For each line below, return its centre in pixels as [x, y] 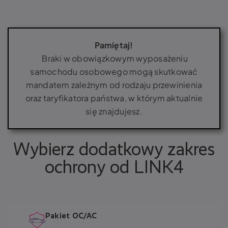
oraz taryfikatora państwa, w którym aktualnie [114, 98]
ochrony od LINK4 [114, 168]
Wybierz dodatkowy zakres [114, 150]
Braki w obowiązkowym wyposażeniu [115, 58]
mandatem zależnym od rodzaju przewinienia [114, 85]
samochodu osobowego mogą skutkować [114, 72]
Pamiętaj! [114, 45]
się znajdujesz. [114, 111]
